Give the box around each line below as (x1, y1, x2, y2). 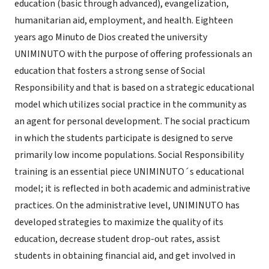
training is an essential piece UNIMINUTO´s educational (14, 165, 244, 178)
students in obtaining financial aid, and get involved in (14, 249, 235, 262)
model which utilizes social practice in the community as (14, 98, 247, 111)
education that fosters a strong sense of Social (14, 64, 205, 77)
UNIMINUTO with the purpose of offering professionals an (14, 47, 252, 61)
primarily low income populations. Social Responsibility (14, 148, 244, 162)
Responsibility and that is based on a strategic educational (14, 81, 255, 94)
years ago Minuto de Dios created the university (14, 31, 207, 44)
